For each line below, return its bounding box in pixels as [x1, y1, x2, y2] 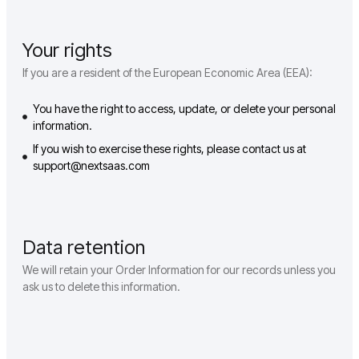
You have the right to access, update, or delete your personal [32, 102, 336, 116]
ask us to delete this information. [22, 280, 180, 294]
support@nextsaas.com [32, 159, 150, 173]
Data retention [22, 236, 145, 260]
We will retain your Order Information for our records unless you [22, 263, 336, 277]
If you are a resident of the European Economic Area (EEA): [22, 66, 313, 80]
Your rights [22, 38, 112, 63]
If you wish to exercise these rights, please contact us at [32, 142, 306, 156]
